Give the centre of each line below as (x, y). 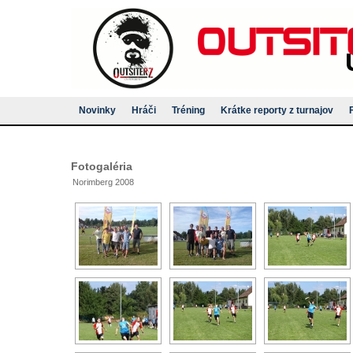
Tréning (188, 110)
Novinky (97, 110)
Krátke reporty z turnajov (277, 110)
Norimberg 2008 (103, 182)
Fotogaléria (102, 166)
